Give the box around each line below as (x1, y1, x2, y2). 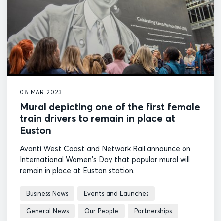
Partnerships (134, 207, 172, 215)
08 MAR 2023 (20, 88, 63, 96)
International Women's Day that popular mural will (20, 155, 190, 165)
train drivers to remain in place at (20, 112, 175, 125)
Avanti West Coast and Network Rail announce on (20, 144, 190, 154)
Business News (26, 189, 68, 198)
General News (26, 207, 69, 215)
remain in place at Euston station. (20, 166, 137, 176)
